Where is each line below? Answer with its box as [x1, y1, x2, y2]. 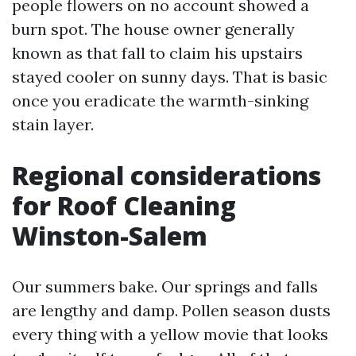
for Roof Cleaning [12, 188, 236, 222]
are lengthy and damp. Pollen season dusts [12, 300, 331, 320]
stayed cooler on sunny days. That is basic [12, 67, 327, 87]
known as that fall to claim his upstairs [12, 43, 303, 63]
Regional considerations [12, 158, 321, 192]
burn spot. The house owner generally [12, 19, 295, 39]
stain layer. [12, 114, 94, 134]
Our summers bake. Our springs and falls [12, 277, 318, 296]
